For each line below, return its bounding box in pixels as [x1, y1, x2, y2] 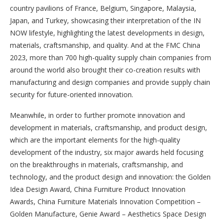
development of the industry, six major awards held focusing [10, 147, 203, 157]
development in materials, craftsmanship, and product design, [10, 123, 207, 132]
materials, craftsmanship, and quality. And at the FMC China [10, 40, 200, 50]
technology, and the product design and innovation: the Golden [10, 172, 211, 182]
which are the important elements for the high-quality [10, 135, 180, 145]
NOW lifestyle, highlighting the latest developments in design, [10, 28, 205, 37]
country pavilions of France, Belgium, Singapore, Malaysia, [10, 3, 196, 13]
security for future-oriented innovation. [10, 90, 133, 99]
